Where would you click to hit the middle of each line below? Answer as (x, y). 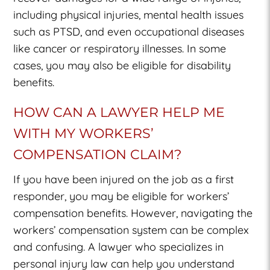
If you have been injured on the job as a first (124, 179)
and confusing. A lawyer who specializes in (119, 246)
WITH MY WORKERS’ (84, 133)
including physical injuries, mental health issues (129, 14)
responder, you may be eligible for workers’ (121, 196)
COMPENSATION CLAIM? (98, 154)
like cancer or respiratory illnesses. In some (120, 48)
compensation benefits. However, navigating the (133, 213)
